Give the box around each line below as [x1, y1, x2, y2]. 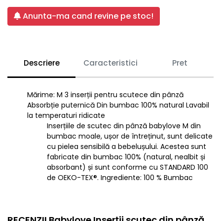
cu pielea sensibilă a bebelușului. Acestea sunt [47, 141, 206, 151]
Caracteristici [83, 57, 138, 68]
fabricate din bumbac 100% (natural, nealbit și [47, 151, 205, 162]
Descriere [23, 57, 60, 68]
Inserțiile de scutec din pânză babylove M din [47, 120, 201, 131]
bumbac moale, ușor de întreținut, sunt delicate [47, 131, 213, 141]
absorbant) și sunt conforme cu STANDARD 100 [47, 162, 208, 172]
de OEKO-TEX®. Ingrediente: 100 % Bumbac [47, 172, 193, 183]
